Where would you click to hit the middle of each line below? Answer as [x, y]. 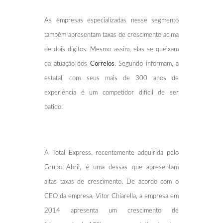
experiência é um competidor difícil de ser [111, 93]
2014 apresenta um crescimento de [111, 211]
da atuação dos [67, 64]
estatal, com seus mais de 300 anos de [111, 78]
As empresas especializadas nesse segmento [111, 20]
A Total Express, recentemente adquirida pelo [111, 153]
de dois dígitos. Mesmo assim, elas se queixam [111, 49]
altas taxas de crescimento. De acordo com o [111, 182]
